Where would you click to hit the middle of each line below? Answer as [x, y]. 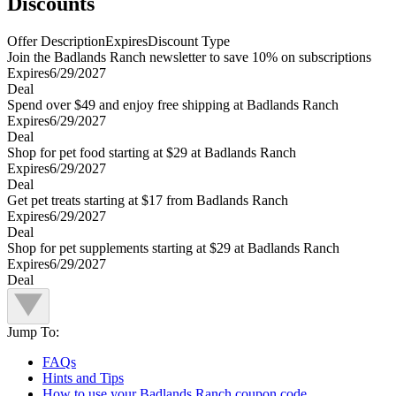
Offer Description [56, 42]
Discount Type [189, 42]
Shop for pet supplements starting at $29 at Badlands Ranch [173, 248]
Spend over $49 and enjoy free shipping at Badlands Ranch [173, 105]
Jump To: [33, 332]
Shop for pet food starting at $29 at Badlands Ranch [152, 153]
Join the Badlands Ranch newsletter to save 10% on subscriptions [189, 57]
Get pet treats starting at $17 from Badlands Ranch [148, 201]
